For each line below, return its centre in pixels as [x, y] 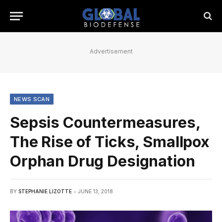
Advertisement [111, 51]
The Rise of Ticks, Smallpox [110, 142]
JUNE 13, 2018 [96, 191]
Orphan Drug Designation [103, 161]
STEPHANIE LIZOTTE [45, 191]
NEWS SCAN [32, 99]
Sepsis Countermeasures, [105, 122]
